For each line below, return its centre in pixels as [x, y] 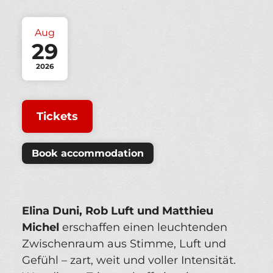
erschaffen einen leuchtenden [143, 228]
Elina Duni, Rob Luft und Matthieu [118, 211]
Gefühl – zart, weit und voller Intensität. [129, 261]
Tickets [57, 117]
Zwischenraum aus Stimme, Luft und [124, 244]
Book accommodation [88, 154]
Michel [41, 228]
